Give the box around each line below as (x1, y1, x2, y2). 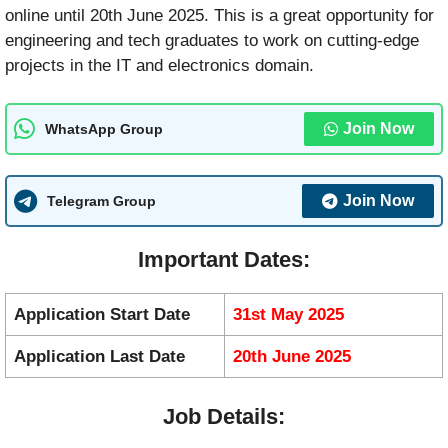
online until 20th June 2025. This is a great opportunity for (5, 5, 434, 25)
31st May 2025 (233, 305, 344, 325)
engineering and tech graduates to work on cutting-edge (5, 30, 419, 50)
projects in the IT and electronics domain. (5, 55, 314, 75)
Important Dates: (138, 247, 310, 273)
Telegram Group (47, 192, 156, 209)
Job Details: (163, 403, 285, 429)
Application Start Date (14, 305, 190, 325)
